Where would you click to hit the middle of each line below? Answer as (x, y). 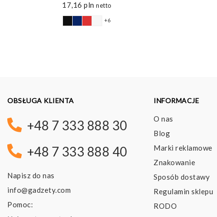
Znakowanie (175, 162)
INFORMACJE (177, 100)
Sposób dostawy (182, 177)
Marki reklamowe (183, 147)
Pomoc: (20, 204)
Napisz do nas (31, 175)
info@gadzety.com (39, 190)
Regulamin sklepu (184, 191)
